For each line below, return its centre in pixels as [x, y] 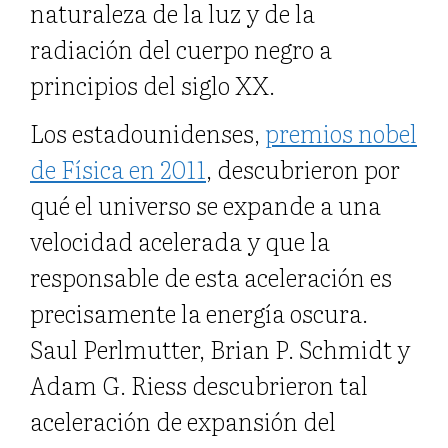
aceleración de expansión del [183, 420]
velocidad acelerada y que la [180, 240]
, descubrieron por [303, 168]
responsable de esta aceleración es [211, 276]
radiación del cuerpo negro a [181, 48]
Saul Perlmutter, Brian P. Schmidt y [220, 348]
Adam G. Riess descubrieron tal [199, 384]
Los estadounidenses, [147, 132]
